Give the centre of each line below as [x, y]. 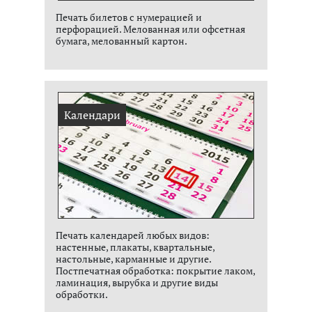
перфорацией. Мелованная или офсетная [150, 29]
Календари [92, 115]
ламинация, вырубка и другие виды [137, 282]
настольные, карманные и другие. [133, 259]
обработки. [82, 294]
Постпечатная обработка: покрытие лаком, [155, 271]
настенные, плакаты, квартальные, [135, 247]
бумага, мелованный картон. [122, 41]
